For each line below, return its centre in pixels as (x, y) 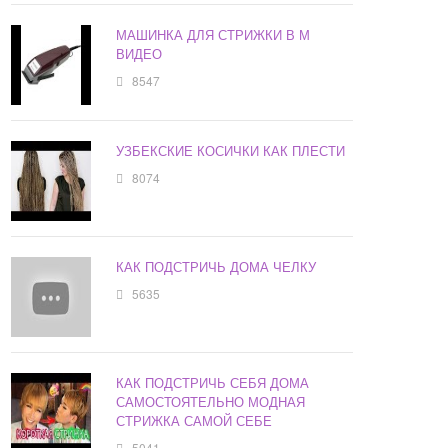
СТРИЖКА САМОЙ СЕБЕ (194, 421)
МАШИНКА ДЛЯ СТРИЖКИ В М (213, 35)
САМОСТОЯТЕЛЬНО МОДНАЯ (211, 402)
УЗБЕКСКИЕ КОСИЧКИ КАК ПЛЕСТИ (231, 151)
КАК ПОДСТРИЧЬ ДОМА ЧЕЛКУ (216, 267)
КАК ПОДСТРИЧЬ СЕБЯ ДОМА (213, 383)
